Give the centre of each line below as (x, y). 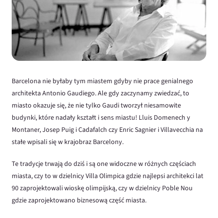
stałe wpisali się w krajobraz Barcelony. (68, 142)
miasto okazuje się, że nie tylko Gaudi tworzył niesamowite (96, 106)
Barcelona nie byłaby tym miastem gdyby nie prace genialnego (102, 82)
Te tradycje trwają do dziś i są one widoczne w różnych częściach (104, 164)
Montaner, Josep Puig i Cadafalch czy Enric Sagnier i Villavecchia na (107, 130)
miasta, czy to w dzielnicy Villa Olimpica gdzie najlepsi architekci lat (108, 176)
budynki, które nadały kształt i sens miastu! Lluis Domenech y (101, 118)
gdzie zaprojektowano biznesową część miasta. (79, 201)
